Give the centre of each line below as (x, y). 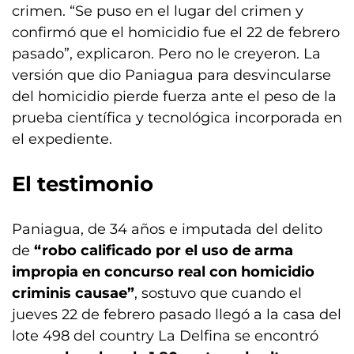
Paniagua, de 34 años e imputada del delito (167, 230)
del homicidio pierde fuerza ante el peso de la (174, 97)
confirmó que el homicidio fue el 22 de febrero (176, 33)
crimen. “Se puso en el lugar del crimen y (158, 11)
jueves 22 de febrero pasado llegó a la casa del (177, 315)
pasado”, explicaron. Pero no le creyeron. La (166, 54)
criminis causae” (73, 294)
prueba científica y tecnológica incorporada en (177, 118)
